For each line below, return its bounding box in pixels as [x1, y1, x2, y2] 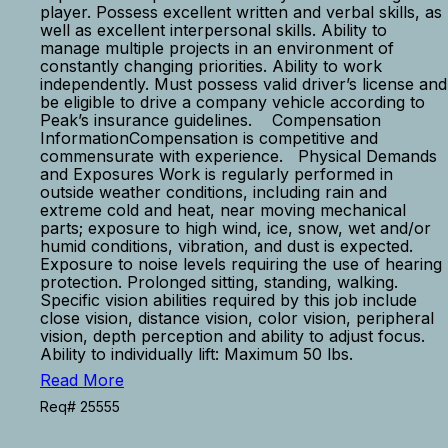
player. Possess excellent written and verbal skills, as [40, 2, 442, 22]
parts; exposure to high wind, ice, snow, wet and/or [40, 218, 431, 238]
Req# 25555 [40, 398, 120, 415]
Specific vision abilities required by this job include [40, 290, 417, 310]
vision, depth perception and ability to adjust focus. [40, 326, 425, 346]
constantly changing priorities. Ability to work [40, 56, 382, 76]
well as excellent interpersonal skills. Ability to [40, 20, 387, 40]
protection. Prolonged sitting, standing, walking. [40, 272, 398, 292]
